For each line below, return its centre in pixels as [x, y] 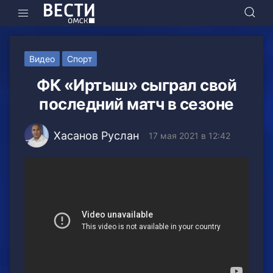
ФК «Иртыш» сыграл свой [136, 85]
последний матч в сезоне [136, 104]
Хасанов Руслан [96, 135]
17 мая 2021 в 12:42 [190, 135]
